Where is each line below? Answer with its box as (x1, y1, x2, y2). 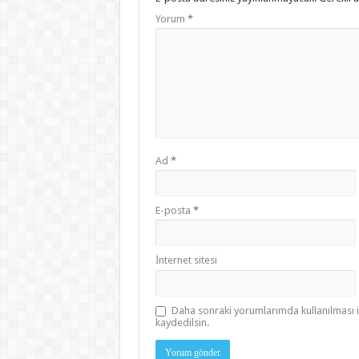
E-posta (155, 204, 193, 216)
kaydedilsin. (155, 316, 209, 329)
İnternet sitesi (155, 253, 217, 266)
